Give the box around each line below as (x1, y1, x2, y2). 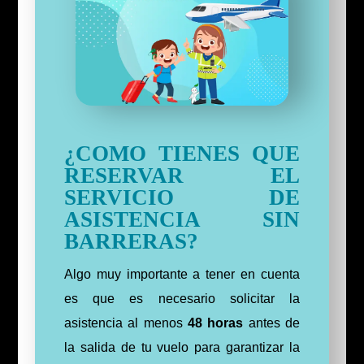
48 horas (187, 316, 244, 331)
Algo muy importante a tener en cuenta (63, 267, 301, 282)
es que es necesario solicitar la (63, 292, 301, 306)
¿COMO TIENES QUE (63, 141, 301, 167)
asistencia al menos (63, 316, 188, 331)
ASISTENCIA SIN (63, 207, 301, 232)
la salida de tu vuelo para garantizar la (63, 340, 301, 355)
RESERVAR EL (63, 163, 301, 188)
